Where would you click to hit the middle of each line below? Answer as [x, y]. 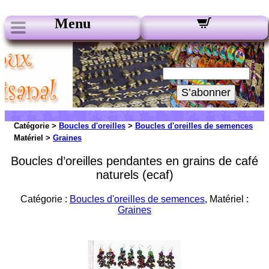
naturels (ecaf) [134, 175]
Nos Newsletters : [206, 48]
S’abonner [206, 92]
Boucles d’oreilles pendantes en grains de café [134, 161]
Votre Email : [206, 61]
